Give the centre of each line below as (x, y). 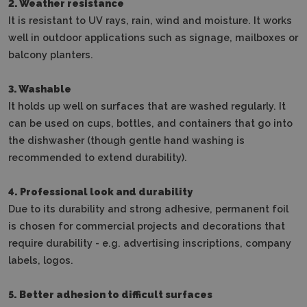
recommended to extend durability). (98, 158)
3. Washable (40, 89)
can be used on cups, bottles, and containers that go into (150, 123)
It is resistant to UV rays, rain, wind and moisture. (130, 21)
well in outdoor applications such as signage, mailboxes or (153, 38)
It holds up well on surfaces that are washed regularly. (142, 106)
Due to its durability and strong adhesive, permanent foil (148, 209)
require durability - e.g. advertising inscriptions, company (150, 243)
